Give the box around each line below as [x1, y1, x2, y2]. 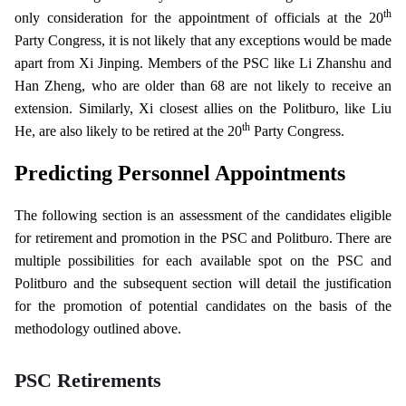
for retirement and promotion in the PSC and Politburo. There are [14, 230, 391, 246]
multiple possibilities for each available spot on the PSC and [14, 253, 391, 268]
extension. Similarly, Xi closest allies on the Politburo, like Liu [14, 101, 391, 116]
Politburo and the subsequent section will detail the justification [14, 275, 391, 291]
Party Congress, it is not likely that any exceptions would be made [14, 33, 391, 48]
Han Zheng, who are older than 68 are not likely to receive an [14, 78, 391, 93]
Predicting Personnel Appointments [14, 161, 345, 185]
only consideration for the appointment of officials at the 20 [14, 10, 383, 25]
